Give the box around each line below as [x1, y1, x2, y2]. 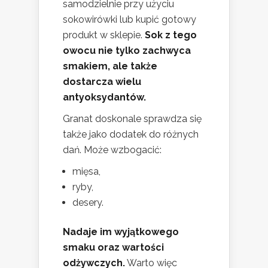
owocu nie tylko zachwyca [63, 45, 191, 57]
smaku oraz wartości [63, 242, 164, 254]
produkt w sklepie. [63, 29, 145, 41]
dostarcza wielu [63, 76, 141, 88]
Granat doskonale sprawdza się [63, 113, 202, 125]
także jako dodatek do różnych [63, 129, 199, 141]
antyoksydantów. [63, 92, 146, 103]
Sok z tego [145, 29, 197, 41]
